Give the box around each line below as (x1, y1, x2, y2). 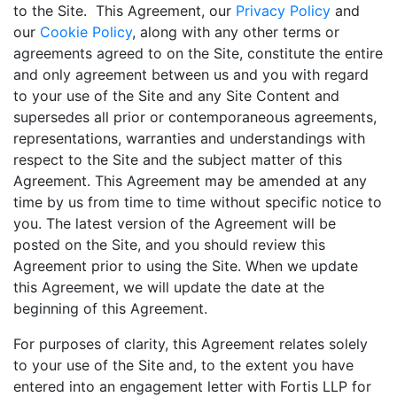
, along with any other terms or (132, 23, 339, 41)
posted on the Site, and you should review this (13, 236, 325, 253)
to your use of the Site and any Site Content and (13, 87, 339, 105)
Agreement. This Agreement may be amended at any (13, 172, 367, 190)
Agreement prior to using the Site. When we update (13, 257, 358, 275)
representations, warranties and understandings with (13, 129, 365, 147)
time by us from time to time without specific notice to (13, 193, 382, 211)
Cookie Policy (40, 23, 132, 41)
